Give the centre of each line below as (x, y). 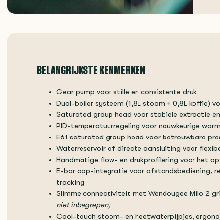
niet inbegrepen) (83, 205)
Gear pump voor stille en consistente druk (127, 92)
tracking (70, 182)
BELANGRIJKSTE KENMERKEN (91, 70)
